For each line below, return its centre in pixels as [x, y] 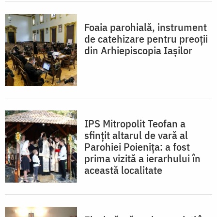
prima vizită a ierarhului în [142, 158]
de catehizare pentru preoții [146, 38]
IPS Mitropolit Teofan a [135, 123]
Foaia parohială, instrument [146, 27]
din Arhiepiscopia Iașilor [138, 50]
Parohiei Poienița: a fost [137, 146]
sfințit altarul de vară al [136, 135]
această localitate [123, 170]
